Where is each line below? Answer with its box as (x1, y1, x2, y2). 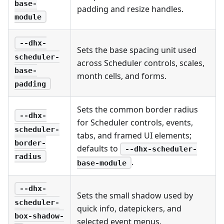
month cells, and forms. (77, 70, 166, 81)
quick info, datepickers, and (77, 202, 181, 214)
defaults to (77, 142, 120, 154)
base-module (77, 158, 126, 167)
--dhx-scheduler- (124, 144, 197, 154)
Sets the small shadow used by (77, 189, 193, 201)
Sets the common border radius (77, 103, 198, 115)
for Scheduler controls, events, (77, 116, 193, 128)
